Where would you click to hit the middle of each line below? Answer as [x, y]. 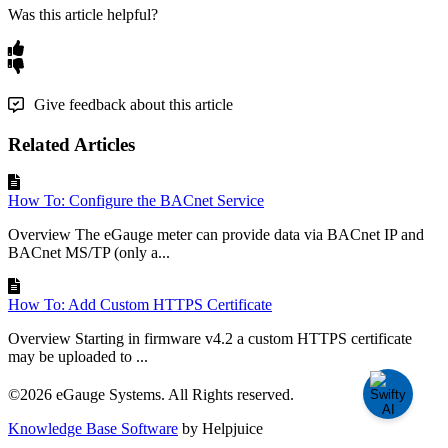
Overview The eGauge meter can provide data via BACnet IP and [216, 235]
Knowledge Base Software [93, 429]
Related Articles [71, 144]
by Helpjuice [220, 429]
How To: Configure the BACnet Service [136, 201]
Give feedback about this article [133, 105]
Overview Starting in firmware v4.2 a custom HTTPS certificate [210, 339]
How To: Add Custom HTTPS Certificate [140, 305]
